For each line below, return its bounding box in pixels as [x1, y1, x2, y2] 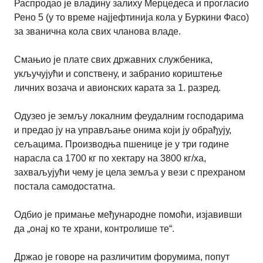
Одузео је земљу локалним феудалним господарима [14, 110, 244, 121]
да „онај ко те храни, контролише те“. [14, 223, 174, 234]
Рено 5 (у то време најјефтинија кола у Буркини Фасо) [14, 12, 249, 22]
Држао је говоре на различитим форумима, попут [14, 251, 230, 262]
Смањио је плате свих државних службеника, [14, 54, 213, 65]
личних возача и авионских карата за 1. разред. [14, 82, 221, 93]
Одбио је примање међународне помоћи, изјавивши [14, 209, 242, 220]
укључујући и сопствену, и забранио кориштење [14, 68, 222, 79]
